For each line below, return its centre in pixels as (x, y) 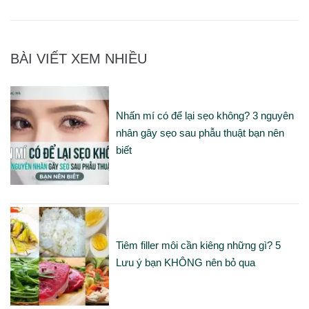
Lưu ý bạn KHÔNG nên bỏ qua (185, 262)
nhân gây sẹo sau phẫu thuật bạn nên (200, 133)
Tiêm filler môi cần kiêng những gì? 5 (198, 245)
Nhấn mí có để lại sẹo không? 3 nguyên (205, 116)
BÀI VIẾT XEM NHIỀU (79, 59)
